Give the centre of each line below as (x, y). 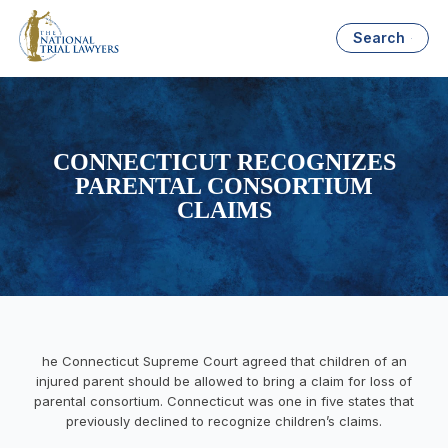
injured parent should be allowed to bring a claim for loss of (224, 380)
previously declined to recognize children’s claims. (224, 420)
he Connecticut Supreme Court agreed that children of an (224, 360)
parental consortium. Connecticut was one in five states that (224, 400)
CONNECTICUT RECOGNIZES (224, 162)
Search (379, 38)
